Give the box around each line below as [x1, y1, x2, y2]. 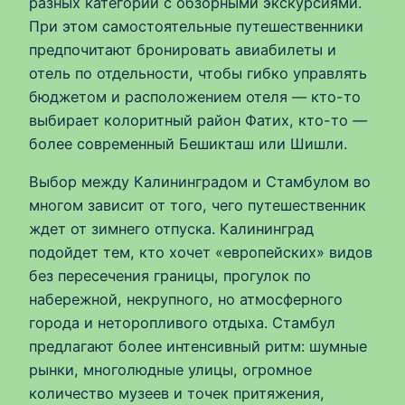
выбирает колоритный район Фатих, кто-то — [29, 110, 367, 129]
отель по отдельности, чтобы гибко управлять [29, 63, 367, 82]
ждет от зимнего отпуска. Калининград [29, 219, 314, 238]
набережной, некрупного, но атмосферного [29, 289, 343, 308]
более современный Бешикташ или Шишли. [29, 134, 347, 153]
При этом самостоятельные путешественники [29, 16, 363, 35]
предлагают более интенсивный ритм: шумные [29, 336, 367, 355]
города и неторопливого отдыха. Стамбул [29, 313, 335, 332]
